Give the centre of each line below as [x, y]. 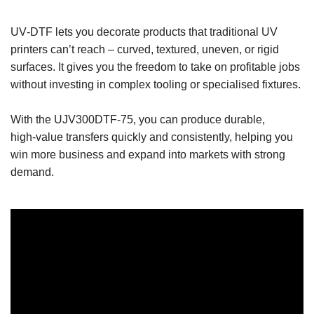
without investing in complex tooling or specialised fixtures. [156, 85]
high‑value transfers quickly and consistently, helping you [152, 137]
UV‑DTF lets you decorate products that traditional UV [144, 32]
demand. [32, 172]
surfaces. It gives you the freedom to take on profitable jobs [155, 67]
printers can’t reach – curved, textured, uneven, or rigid [145, 50]
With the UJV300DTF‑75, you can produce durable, [138, 120]
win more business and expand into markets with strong [148, 155]
